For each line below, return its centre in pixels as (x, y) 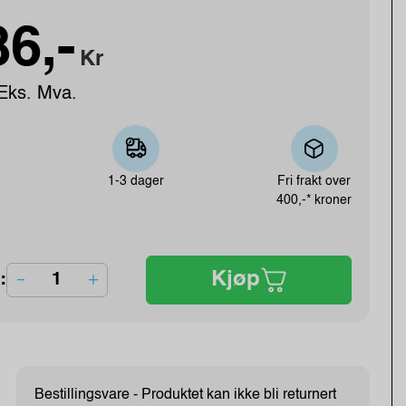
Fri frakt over (314, 181)
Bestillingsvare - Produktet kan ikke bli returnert (186, 396)
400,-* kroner (314, 200)
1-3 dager (136, 181)
